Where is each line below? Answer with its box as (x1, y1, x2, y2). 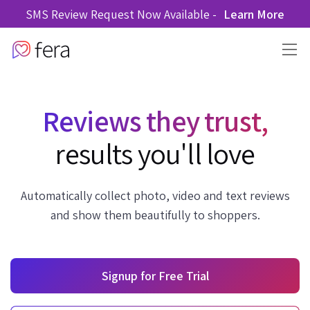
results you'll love (55, 134, 255, 172)
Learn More (224, 6, 284, 22)
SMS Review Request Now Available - (26, 6, 217, 22)
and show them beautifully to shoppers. (50, 207, 260, 223)
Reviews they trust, (42, 102, 268, 140)
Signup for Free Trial (101, 268, 209, 284)
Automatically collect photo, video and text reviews (20, 188, 290, 203)
